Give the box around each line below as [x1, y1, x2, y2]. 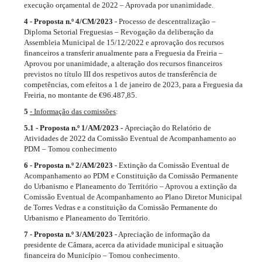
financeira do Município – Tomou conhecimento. [24, 250, 180, 260]
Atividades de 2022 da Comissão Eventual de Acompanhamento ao [24, 133, 236, 143]
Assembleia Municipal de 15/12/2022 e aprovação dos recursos [24, 37, 224, 47]
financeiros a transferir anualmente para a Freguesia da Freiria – [24, 48, 223, 57]
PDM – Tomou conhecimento [24, 144, 117, 153]
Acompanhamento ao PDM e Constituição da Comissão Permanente [24, 171, 238, 180]
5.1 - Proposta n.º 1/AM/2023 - [24, 123, 125, 132]
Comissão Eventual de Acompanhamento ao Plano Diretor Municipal [24, 192, 242, 201]
